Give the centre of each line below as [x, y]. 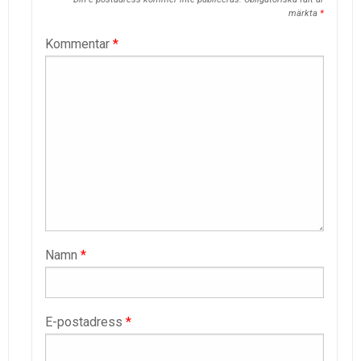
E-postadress [85, 322]
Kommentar [79, 44]
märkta [304, 14]
